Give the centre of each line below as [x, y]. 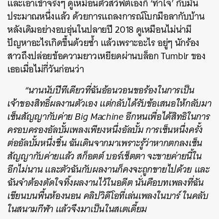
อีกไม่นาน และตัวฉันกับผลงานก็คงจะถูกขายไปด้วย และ [109, 169]
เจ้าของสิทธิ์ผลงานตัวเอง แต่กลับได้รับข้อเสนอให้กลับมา [109, 103]
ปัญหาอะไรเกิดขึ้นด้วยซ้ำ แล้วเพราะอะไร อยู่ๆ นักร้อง [103, 43]
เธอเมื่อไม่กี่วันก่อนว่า [46, 69]
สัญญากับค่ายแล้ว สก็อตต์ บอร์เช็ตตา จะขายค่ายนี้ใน [105, 156]
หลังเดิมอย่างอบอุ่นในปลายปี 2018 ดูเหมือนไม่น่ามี [99, 30]
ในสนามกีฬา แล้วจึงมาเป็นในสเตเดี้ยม [77, 209]
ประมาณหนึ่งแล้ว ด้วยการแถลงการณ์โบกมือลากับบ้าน [106, 16]
